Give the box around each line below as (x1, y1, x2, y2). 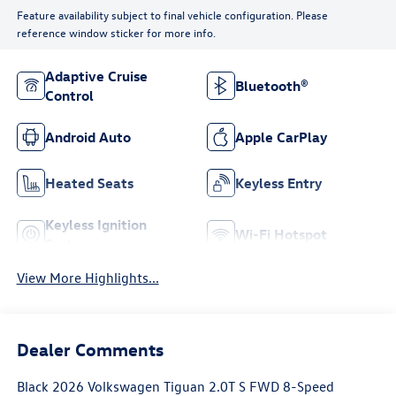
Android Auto (44, 128, 131, 147)
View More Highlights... (16, 268, 159, 286)
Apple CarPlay (235, 128, 327, 147)
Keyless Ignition (44, 216, 147, 234)
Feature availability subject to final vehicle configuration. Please (16, 7, 328, 23)
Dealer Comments (16, 338, 164, 361)
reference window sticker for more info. (16, 25, 216, 41)
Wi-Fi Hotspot (235, 225, 327, 244)
